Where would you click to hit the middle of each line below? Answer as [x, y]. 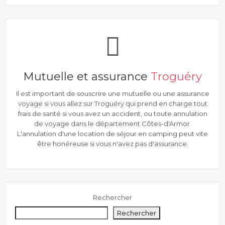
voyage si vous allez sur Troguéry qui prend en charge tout [113, 103]
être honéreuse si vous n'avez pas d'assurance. [113, 144]
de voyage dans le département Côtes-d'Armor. [113, 124]
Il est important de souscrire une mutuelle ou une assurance [113, 93]
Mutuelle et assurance [87, 77]
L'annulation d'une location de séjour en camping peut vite [113, 134]
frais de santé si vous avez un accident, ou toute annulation [113, 114]
